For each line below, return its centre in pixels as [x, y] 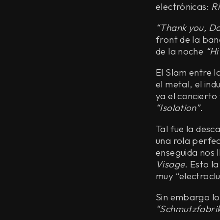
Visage [170, 164]
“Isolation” [178, 107]
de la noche [181, 51]
